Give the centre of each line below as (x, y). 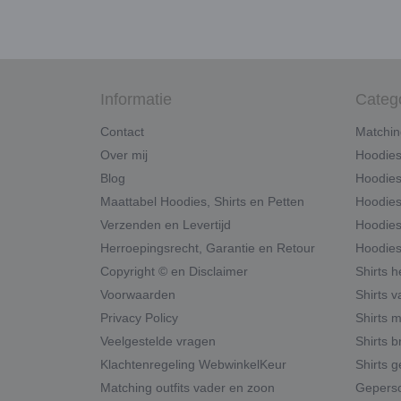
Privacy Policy (139, 317)
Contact (122, 131)
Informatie (136, 99)
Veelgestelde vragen (158, 341)
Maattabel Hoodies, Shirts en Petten (202, 201)
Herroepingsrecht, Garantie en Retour (208, 247)
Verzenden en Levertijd (166, 224)
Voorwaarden (138, 294)
